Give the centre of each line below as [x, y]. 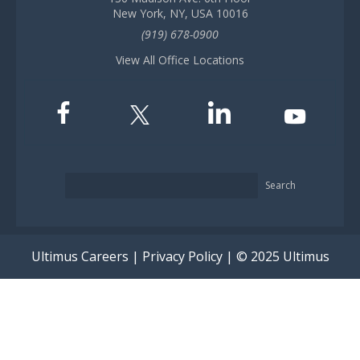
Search [280, 186]
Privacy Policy [182, 257]
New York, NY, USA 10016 [180, 14]
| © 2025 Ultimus [276, 257]
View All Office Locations [180, 60]
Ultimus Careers [80, 257]
